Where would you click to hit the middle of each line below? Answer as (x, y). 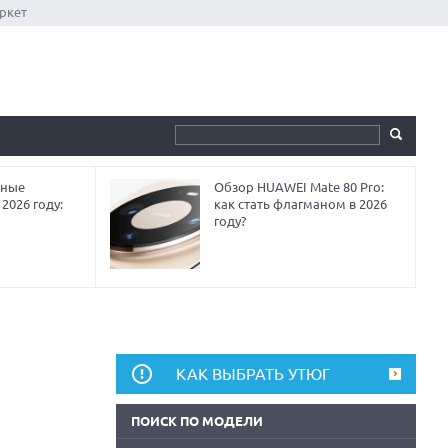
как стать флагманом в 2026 (301, 204)
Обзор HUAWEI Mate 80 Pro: (299, 187)
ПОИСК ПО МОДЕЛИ (197, 421)
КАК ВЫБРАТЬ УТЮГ (253, 374)
